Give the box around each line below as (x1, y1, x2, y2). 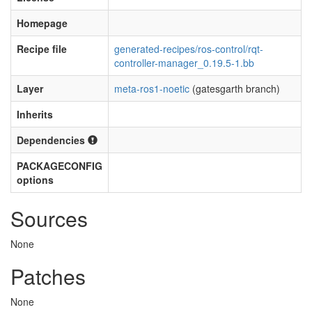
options (17, 173, 54, 187)
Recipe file (17, 42, 67, 56)
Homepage (17, 16, 68, 30)
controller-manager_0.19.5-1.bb (114, 56, 254, 70)
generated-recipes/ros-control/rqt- (114, 42, 263, 56)
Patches (10, 261, 86, 291)
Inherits (17, 107, 53, 121)
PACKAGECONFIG (17, 159, 102, 173)
